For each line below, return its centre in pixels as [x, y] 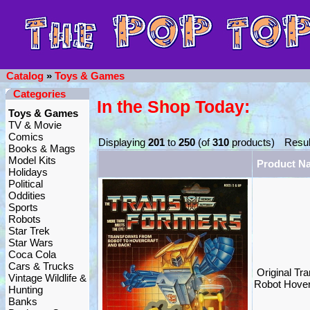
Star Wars [31, 243]
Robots [25, 219]
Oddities [27, 195]
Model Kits [32, 160]
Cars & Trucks [41, 266]
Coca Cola [32, 254]
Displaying [123, 142]
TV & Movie [35, 125]
